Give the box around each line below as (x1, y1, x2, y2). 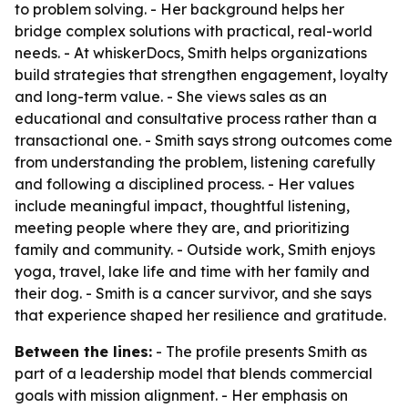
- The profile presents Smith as (152, 342, 367, 361)
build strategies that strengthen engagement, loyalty (15, 66, 388, 84)
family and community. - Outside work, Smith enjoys (15, 240, 375, 259)
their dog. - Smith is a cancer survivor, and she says (15, 284, 372, 302)
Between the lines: (15, 342, 152, 361)
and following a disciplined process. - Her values (15, 175, 354, 193)
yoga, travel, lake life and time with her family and (15, 262, 370, 280)
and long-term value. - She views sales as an (15, 87, 327, 106)
